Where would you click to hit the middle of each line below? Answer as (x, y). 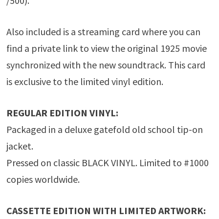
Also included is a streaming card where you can (103, 32)
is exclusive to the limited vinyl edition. (85, 82)
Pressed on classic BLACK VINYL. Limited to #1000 (107, 163)
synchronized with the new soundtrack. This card (106, 65)
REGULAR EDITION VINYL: (62, 113)
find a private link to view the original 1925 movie (106, 48)
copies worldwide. (43, 179)
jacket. (20, 146)
